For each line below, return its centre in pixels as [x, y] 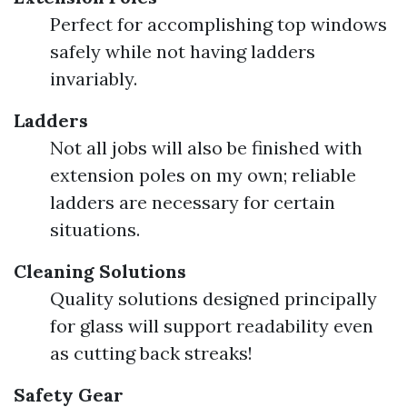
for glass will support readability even [212, 326]
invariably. [94, 79]
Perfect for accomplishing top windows [218, 24]
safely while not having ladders [183, 51]
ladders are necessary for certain [193, 202]
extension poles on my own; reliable [203, 175]
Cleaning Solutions [100, 271]
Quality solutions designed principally [213, 298]
